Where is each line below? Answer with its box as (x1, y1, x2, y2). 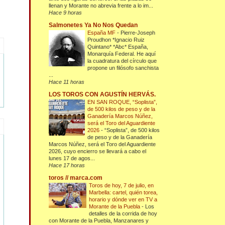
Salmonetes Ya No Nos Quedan (49, 22, 138, 29)
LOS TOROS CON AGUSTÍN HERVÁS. (49, 91, 156, 98)
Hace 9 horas (49, 10, 82, 16)
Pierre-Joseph (121, 30, 156, 36)
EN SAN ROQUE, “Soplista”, (87, 99, 158, 105)
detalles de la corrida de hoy (89, 210, 158, 217)
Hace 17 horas (49, 162, 85, 169)
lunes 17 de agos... (49, 155, 95, 162)
